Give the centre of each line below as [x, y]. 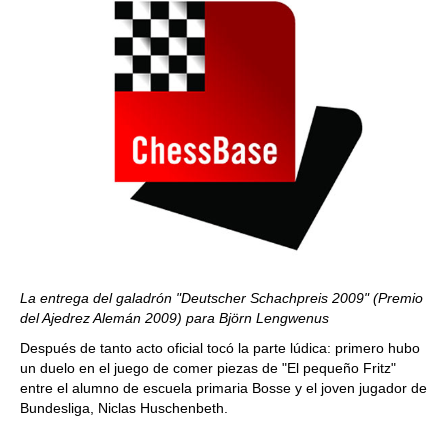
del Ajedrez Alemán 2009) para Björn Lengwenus [174, 318]
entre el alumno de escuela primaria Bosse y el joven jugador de [223, 388]
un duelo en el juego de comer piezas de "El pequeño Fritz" [208, 368]
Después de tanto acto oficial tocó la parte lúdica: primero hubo [220, 348]
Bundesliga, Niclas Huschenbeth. [124, 408]
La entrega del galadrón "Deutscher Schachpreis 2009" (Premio [221, 298]
